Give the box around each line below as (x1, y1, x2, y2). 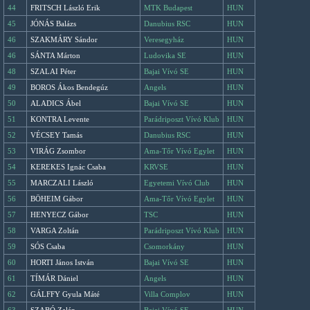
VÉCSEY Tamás (30, 131, 82, 139)
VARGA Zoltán (30, 226, 79, 235)
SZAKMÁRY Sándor (30, 35, 98, 44)
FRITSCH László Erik (30, 3, 100, 12)
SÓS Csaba (30, 242, 65, 250)
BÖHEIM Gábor (30, 194, 83, 203)
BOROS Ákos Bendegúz (30, 83, 108, 91)
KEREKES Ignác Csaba (30, 163, 106, 171)
